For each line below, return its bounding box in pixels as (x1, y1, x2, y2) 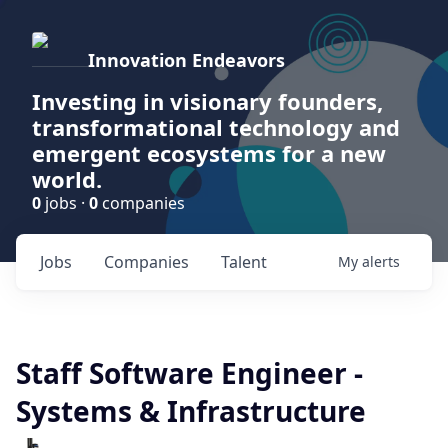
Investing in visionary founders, (32, 86, 383, 116)
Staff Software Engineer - (16, 354, 363, 392)
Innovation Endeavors (88, 48, 285, 72)
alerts (362, 252, 400, 271)
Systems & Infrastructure (16, 392, 366, 430)
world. (32, 164, 102, 194)
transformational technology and (32, 112, 400, 142)
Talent (221, 251, 267, 273)
